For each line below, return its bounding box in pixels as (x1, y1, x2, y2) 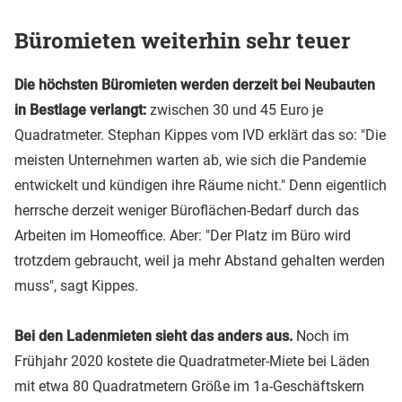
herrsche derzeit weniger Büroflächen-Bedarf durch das (14, 201, 359, 219)
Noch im (293, 327, 349, 345)
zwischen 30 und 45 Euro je (146, 100, 323, 118)
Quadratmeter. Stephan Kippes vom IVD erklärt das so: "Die (14, 126, 386, 144)
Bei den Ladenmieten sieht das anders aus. (14, 327, 293, 345)
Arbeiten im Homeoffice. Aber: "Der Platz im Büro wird (14, 226, 351, 244)
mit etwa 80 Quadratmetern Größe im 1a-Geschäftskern (14, 377, 364, 395)
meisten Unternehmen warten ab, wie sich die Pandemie (14, 151, 366, 169)
